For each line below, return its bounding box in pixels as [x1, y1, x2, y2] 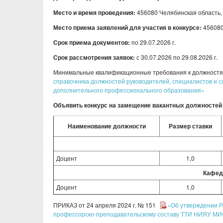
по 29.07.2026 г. [130, 38, 176, 46]
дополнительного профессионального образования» [53, 86, 205, 94]
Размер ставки [169, 121, 212, 130]
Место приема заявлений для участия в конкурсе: [53, 23, 203, 32]
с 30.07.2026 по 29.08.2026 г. [135, 53, 218, 61]
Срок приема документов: [53, 38, 130, 47]
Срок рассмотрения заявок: [53, 53, 135, 62]
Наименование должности [67, 121, 146, 130]
